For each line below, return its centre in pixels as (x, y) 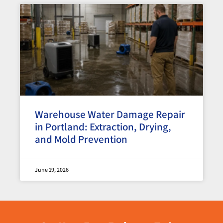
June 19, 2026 (52, 170)
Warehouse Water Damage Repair (110, 114)
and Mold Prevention (81, 139)
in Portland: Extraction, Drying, (103, 127)
